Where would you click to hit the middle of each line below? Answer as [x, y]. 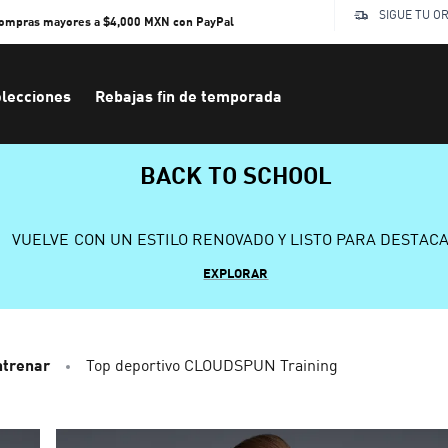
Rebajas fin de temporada [188, 95]
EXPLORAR [236, 273]
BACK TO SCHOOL [236, 174]
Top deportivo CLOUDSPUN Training [212, 365]
